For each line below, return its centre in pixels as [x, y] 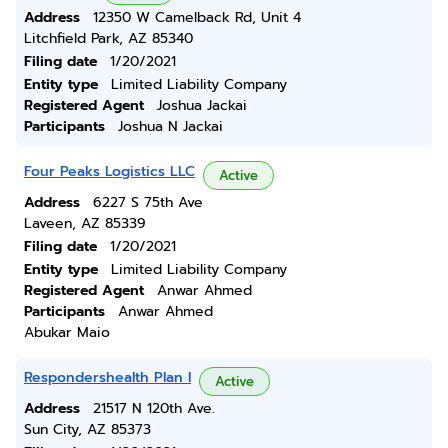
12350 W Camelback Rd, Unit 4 [197, 17]
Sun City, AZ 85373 [87, 429]
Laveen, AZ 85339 [85, 223]
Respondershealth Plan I [107, 377]
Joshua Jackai [202, 105]
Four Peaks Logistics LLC [109, 171]
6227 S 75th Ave [148, 202]
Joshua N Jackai [170, 126]
